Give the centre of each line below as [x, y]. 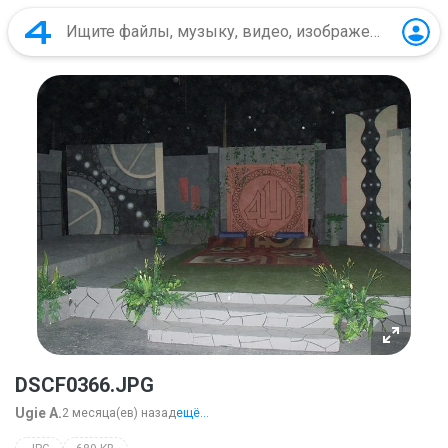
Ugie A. [38, 412]
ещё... [192, 412]
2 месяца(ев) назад [119, 412]
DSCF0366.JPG [84, 384]
